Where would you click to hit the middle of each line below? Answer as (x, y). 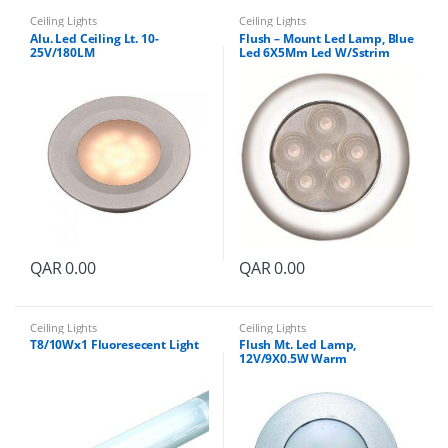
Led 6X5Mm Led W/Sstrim (314, 52)
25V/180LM (62, 52)
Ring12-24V (271, 66)
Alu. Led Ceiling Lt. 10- (94, 38)
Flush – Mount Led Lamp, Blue (326, 38)
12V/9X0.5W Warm (292, 359)
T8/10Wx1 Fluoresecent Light (114, 345)
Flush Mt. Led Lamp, (297, 345)
